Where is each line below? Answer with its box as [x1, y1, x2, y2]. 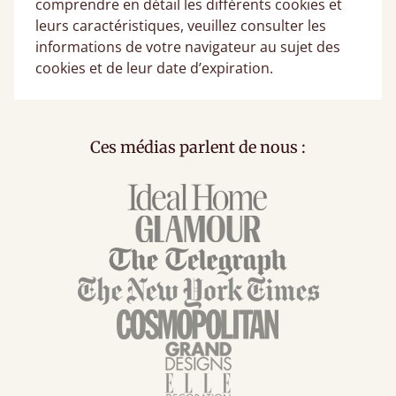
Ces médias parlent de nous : [90, 137, 306, 157]
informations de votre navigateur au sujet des [35, 37, 340, 57]
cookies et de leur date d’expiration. [35, 58, 273, 78]
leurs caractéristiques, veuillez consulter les [35, 16, 326, 35]
